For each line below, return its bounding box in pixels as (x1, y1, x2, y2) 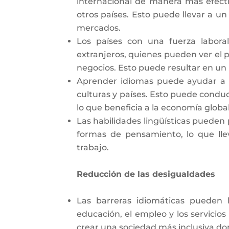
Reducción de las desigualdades (77, 169, 215, 179)
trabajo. (77, 142, 109, 152)
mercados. (77, 22, 121, 33)
